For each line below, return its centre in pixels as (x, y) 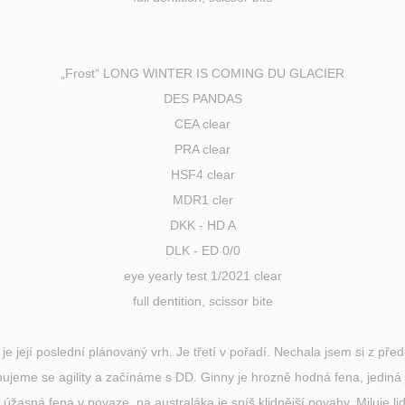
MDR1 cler (202, 200)
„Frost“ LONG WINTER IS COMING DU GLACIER (202, 73)
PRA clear (202, 149)
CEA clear (202, 124)
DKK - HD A (202, 225)
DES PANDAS (202, 99)
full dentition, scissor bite (202, 301)
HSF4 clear (202, 174)
